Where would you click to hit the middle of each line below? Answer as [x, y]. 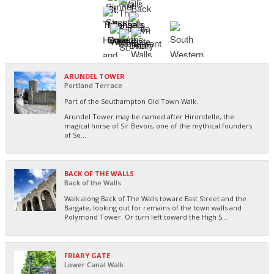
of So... [75, 135]
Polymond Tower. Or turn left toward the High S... [146, 217]
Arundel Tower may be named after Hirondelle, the [149, 116]
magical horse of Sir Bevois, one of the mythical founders [158, 125]
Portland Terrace [93, 85]
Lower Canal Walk [94, 264]
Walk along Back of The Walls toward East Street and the [155, 198]
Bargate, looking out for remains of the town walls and [153, 207]
